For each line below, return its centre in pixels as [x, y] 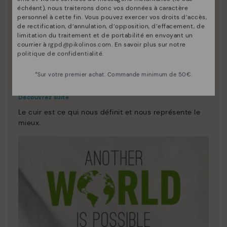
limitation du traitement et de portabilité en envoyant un [105, 35]
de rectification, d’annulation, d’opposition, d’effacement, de [111, 26]
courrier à [33, 45]
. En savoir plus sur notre [148, 45]
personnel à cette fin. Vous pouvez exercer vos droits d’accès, [112, 17]
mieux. [29, 122]
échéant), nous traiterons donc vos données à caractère [103, 8]
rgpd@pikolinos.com [80, 45]
